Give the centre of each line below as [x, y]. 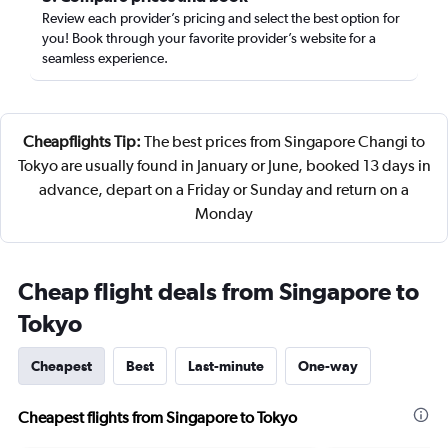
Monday [224, 213]
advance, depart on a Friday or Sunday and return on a [224, 189]
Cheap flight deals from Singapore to [218, 291]
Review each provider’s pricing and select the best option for [221, 18]
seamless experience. [105, 58]
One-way [328, 366]
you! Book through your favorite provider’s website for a [209, 38]
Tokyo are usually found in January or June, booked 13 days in [224, 165]
